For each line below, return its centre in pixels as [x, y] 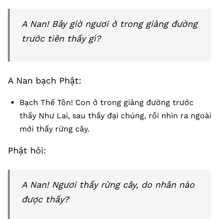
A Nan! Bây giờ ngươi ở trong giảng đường [109, 24]
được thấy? [45, 199]
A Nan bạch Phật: [44, 80]
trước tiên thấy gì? [61, 38]
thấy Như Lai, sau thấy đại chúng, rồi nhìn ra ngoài [115, 116]
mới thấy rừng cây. [55, 129]
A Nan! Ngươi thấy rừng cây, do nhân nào [108, 185]
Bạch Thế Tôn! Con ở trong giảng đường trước [107, 102]
